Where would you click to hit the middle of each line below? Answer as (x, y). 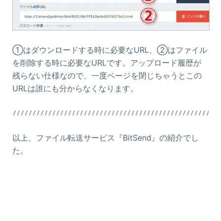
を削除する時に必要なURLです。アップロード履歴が (107, 63)
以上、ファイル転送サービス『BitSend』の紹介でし (106, 138)
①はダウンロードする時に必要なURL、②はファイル (110, 50)
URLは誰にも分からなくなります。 (75, 89)
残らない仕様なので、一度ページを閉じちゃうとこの (107, 76)
